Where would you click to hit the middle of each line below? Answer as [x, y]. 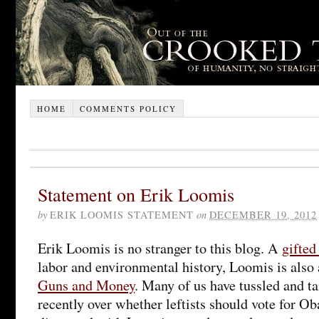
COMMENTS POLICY [128, 108]
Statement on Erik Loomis [136, 194]
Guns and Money [86, 285]
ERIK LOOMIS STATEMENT [122, 214]
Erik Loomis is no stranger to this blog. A [160, 248]
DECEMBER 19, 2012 [263, 214]
